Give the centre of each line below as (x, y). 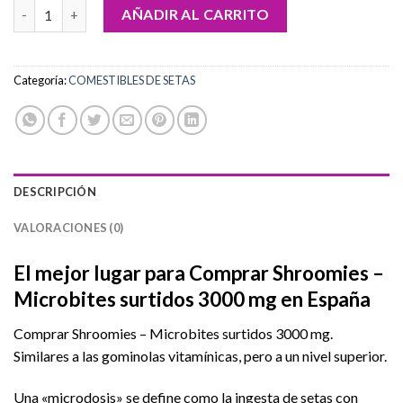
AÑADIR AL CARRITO (196, 14)
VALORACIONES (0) (69, 228)
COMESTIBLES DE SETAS (132, 81)
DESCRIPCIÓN (55, 192)
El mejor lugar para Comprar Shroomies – (199, 273)
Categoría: (41, 81)
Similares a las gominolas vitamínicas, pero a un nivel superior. (200, 356)
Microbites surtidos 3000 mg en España (192, 300)
